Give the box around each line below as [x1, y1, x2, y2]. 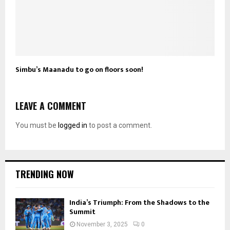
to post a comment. [87, 121, 152, 129]
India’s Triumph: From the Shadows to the [69, 196, 209, 208]
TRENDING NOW [15, 167, 74, 181]
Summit [69, 205, 95, 218]
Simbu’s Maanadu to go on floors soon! [15, 63, 143, 75]
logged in [58, 121, 87, 129]
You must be [15, 121, 58, 129]
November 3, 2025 [76, 220, 128, 228]
